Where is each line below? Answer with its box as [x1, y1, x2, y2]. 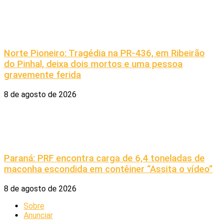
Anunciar [24, 210, 53, 220]
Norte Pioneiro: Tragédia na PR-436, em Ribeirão [4, 48, 205, 59]
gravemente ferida [4, 70, 81, 81]
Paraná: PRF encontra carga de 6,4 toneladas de [4, 152, 205, 164]
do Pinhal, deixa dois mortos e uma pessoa [4, 59, 183, 70]
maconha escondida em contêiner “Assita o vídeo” [4, 163, 213, 175]
